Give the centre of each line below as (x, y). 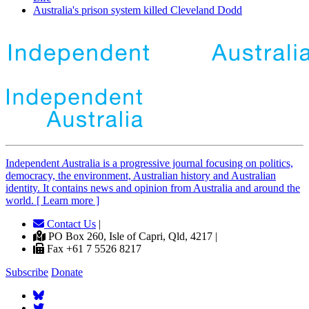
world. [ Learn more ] (52, 201)
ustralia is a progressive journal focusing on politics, (181, 163)
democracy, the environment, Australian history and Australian (141, 176)
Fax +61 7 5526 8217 (93, 249)
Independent (34, 163)
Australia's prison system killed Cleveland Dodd (138, 10)
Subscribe (27, 272)
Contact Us (70, 224)
